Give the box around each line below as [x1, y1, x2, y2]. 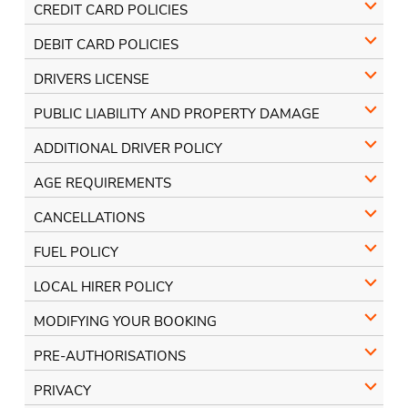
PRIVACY [33, 381, 91, 400]
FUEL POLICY [33, 242, 118, 261]
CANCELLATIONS [33, 208, 145, 227]
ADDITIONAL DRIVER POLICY [33, 138, 222, 158]
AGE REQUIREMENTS [33, 173, 171, 192]
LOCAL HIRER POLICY [33, 277, 173, 296]
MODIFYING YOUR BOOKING [33, 311, 217, 331]
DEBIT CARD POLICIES [33, 35, 178, 54]
